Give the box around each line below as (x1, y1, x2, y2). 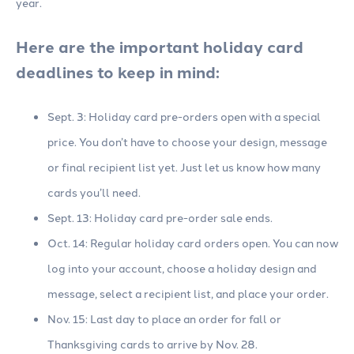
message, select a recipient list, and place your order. (47, 285, 329, 302)
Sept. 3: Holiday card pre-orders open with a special (47, 108, 321, 125)
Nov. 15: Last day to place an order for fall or (47, 311, 281, 327)
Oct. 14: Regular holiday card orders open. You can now (47, 235, 338, 251)
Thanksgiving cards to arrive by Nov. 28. (47, 336, 258, 352)
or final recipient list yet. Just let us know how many (47, 159, 321, 175)
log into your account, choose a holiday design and (47, 260, 317, 277)
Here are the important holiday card (16, 35, 303, 58)
